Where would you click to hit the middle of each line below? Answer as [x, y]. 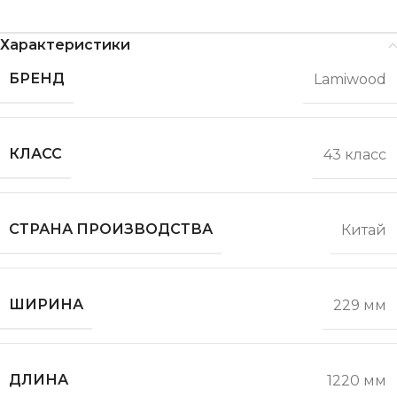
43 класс [355, 154]
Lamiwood [350, 79]
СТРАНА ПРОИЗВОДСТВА [111, 230]
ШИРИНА [46, 305]
